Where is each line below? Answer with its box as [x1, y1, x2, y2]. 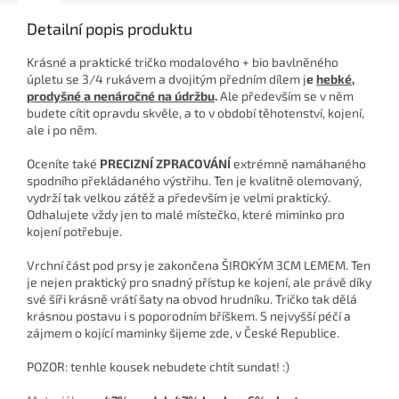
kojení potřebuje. [27, 224, 125, 240]
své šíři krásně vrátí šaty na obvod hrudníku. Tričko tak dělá [27, 291, 357, 307]
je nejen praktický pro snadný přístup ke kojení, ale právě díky [27, 274, 371, 290]
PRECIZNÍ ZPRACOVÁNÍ [100, 156, 231, 172]
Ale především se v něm [217, 88, 354, 104]
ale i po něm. [27, 122, 97, 138]
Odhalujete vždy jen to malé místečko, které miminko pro [27, 207, 345, 223]
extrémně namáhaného [231, 156, 366, 172]
